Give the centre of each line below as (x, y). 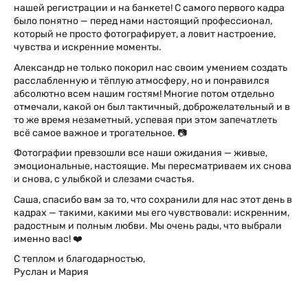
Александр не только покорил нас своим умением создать (151, 67)
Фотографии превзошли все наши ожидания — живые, (141, 153)
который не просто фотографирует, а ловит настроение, (145, 34)
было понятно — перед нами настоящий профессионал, (143, 21)
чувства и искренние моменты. (88, 47)
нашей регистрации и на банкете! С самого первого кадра (149, 8)
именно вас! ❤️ (48, 239)
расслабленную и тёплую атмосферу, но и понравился (142, 80)
